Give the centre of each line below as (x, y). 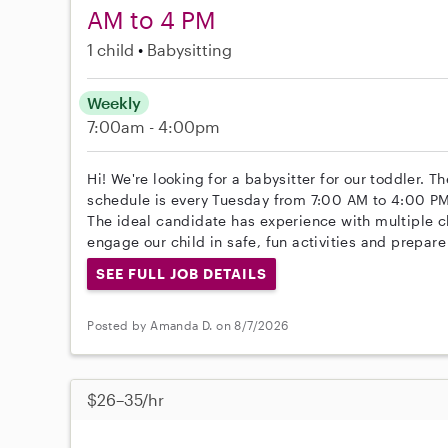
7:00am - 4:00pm (154, 126)
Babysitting (190, 49)
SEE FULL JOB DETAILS (181, 273)
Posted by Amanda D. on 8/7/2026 (188, 325)
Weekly (114, 102)
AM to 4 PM (152, 19)
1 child (111, 49)
